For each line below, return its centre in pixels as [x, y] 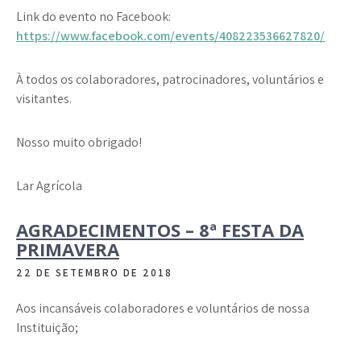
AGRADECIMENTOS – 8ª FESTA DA [160, 230]
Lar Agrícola [49, 186]
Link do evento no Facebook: [93, 17]
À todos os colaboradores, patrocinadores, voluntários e [170, 79]
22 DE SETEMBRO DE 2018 [94, 273]
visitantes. [44, 99]
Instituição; [47, 328]
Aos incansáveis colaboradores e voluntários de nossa [163, 308]
